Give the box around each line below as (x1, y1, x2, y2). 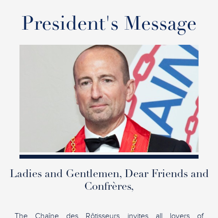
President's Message (21, 15, 197, 35)
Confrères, (84, 182, 134, 193)
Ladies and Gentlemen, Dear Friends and (9, 169, 209, 180)
